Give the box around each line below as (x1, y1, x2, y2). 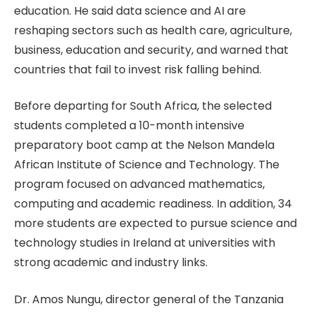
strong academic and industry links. (14, 254, 208, 271)
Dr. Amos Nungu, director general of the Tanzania (14, 291, 284, 307)
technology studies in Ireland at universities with (14, 235, 275, 252)
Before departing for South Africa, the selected (14, 98, 272, 115)
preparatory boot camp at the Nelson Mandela (14, 137, 275, 154)
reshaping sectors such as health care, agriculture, (14, 22, 292, 38)
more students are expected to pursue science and (14, 215, 297, 232)
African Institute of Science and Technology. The (14, 156, 279, 173)
